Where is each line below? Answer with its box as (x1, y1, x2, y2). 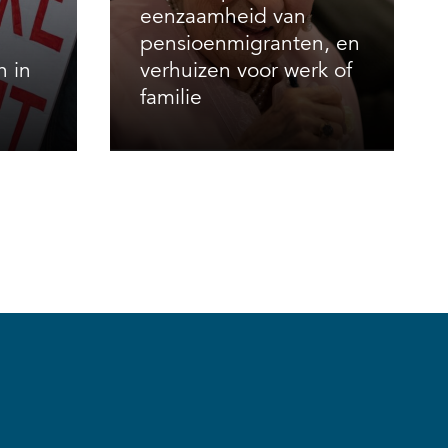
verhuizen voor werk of (139, 57, 352, 84)
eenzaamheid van (139, 3, 306, 30)
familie (139, 84, 202, 111)
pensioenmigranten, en (139, 30, 360, 57)
